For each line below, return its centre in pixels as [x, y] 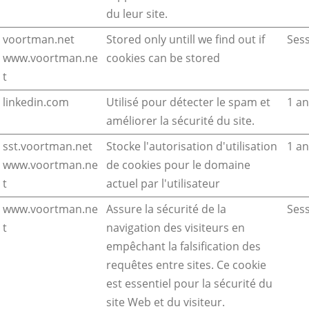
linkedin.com [36, 102]
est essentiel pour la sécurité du [189, 284]
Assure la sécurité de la [166, 209]
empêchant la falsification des [183, 247]
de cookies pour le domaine [178, 165]
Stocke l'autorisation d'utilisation [192, 147]
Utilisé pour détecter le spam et [188, 102]
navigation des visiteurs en [176, 228]
